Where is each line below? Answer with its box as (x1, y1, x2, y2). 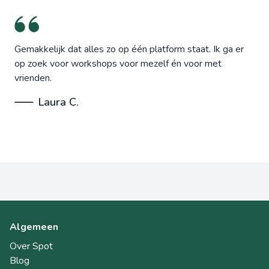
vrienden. (14, 71, 52, 85)
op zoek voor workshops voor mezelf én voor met (14, 57, 222, 71)
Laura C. (38, 95, 79, 110)
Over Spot (10, 240, 53, 253)
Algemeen (10, 220, 58, 234)
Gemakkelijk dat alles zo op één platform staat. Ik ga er (14, 43, 244, 56)
